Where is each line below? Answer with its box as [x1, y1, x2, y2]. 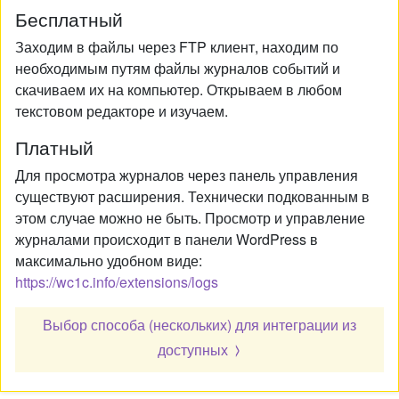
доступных [157, 338, 228, 360]
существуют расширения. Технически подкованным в [15, 185, 370, 207]
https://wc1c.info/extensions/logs [15, 271, 218, 292]
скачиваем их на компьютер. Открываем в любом [15, 78, 342, 100]
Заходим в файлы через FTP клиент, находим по [15, 36, 338, 57]
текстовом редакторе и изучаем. [15, 100, 228, 121]
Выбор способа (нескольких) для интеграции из [43, 313, 356, 335]
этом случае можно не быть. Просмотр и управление [15, 207, 365, 228]
